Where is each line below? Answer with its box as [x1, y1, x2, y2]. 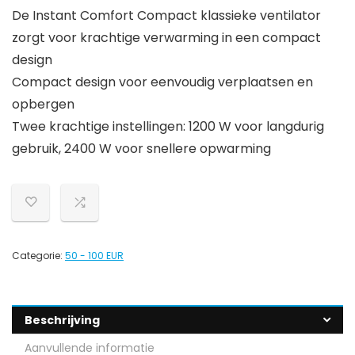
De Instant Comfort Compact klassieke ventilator [12, 6, 321, 25]
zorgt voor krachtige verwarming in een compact [12, 29, 321, 48]
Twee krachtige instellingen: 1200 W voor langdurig [12, 117, 324, 136]
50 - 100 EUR [65, 249, 124, 263]
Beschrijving [25, 312, 100, 329]
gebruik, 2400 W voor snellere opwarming [12, 139, 271, 158]
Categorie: [12, 249, 65, 263]
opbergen [12, 95, 74, 114]
